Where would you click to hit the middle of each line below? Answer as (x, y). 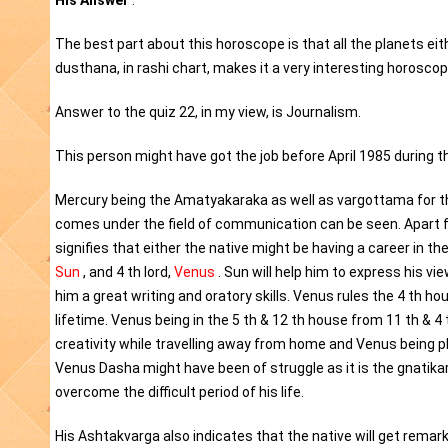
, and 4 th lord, (127, 272)
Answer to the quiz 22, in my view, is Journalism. (208, 112)
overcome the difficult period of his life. (179, 392)
